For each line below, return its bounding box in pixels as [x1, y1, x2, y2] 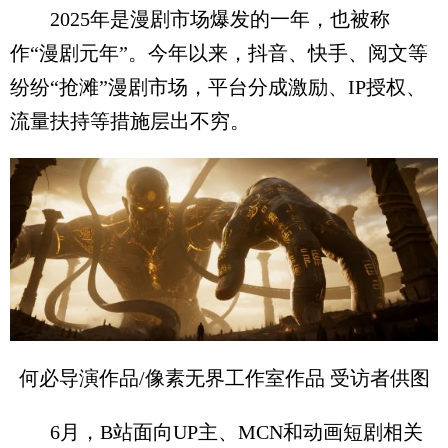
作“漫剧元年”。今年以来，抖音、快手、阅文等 [10, 42, 428, 64]
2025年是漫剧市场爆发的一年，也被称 [10, 8, 390, 30]
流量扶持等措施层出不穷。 [10, 110, 250, 132]
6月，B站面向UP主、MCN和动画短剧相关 [10, 420, 423, 443]
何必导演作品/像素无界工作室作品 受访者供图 [18, 366, 430, 389]
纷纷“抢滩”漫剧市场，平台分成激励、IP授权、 [10, 76, 426, 98]
